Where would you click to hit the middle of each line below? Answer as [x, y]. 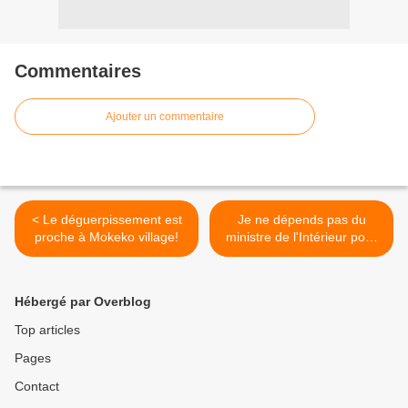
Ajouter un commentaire [165, 117]
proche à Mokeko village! [107, 237]
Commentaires [78, 71]
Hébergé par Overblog [83, 302]
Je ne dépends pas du [301, 220]
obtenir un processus [301, 255]
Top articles [47, 330]
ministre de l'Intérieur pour [301, 237]
